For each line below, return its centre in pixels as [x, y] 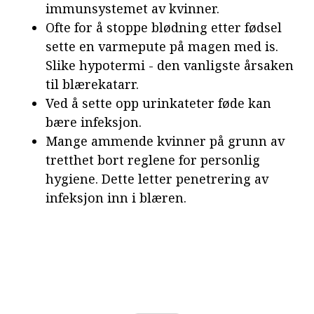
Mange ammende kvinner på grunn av [165, 141]
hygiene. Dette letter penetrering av [157, 179]
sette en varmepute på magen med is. [162, 47]
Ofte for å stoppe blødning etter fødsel [164, 28]
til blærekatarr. [92, 84]
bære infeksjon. [94, 122]
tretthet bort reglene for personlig [153, 160]
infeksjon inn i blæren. [116, 198]
